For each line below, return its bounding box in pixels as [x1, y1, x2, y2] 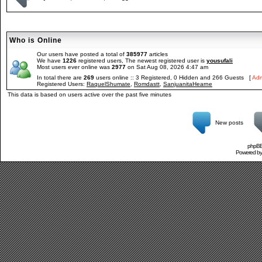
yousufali [206, 57, 233, 64]
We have [37, 57, 63, 64]
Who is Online [9, 36, 62, 44]
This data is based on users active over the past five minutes [8, 91, 171, 98]
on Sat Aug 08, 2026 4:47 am [126, 64, 208, 70]
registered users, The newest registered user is [77, 57, 206, 64]
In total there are [37, 74, 84, 81]
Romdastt [134, 81, 160, 87]
